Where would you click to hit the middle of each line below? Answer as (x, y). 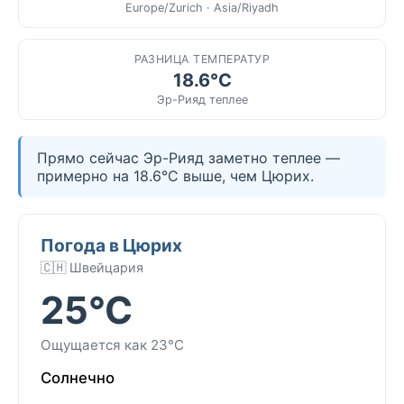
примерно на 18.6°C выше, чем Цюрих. (175, 175)
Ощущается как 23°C (112, 344)
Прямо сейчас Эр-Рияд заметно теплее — (188, 157)
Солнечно (78, 377)
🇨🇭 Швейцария (92, 267)
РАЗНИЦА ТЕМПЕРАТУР (202, 59)
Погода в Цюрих (111, 245)
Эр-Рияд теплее (202, 99)
